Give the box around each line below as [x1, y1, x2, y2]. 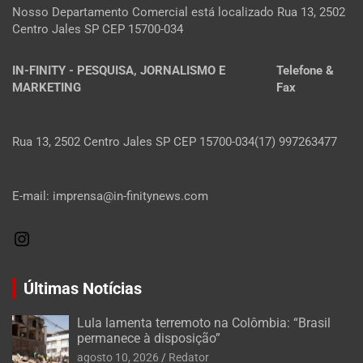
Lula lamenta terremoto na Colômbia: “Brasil [77, 315, 331, 331]
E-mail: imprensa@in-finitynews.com [12, 189, 208, 204]
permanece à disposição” [77, 331, 220, 347]
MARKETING [12, 80, 81, 96]
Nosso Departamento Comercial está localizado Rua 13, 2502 [12, 5, 345, 20]
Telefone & [276, 63, 335, 79]
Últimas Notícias [23, 279, 142, 299]
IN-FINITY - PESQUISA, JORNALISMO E [12, 63, 225, 79]
